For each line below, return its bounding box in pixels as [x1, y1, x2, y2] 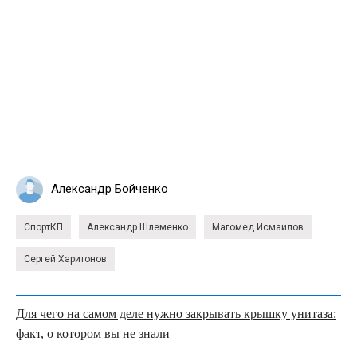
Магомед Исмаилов [212, 221, 304, 233]
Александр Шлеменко [87, 221, 188, 233]
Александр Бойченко [51, 182, 168, 197]
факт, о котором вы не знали [16, 326, 170, 340]
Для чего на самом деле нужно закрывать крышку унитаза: [16, 306, 336, 320]
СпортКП [24, 221, 63, 233]
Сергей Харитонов [24, 253, 107, 265]
